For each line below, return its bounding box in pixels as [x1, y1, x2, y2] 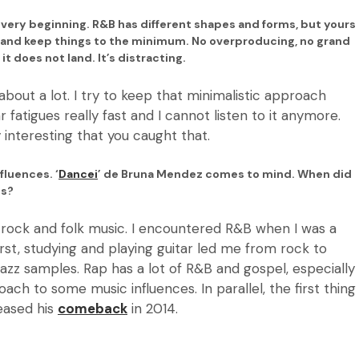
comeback [58, 299, 127, 317]
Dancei [58, 167, 98, 182]
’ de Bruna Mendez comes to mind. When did [98, 167, 352, 182]
